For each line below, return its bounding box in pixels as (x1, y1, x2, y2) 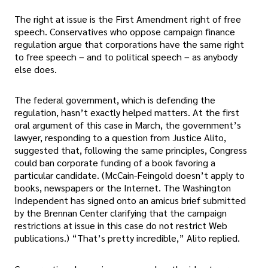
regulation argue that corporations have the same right (14, 38, 244, 51)
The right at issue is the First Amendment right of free (14, 13, 241, 26)
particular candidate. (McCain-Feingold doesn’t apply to (14, 169, 245, 182)
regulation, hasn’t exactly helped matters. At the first (14, 106, 239, 119)
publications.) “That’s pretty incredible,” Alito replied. (14, 232, 240, 245)
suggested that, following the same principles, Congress (14, 144, 247, 157)
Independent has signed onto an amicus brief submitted (14, 194, 246, 207)
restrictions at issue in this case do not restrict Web (14, 219, 227, 232)
